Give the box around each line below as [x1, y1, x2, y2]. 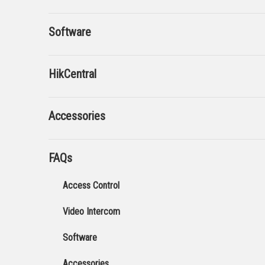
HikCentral [49, 67, 96, 81]
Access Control [63, 180, 119, 191]
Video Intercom [63, 206, 120, 217]
